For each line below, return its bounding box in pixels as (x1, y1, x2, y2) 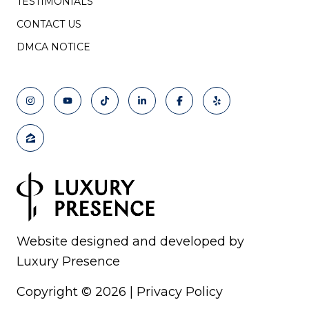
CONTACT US (17, 18, 81, 31)
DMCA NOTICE (17, 41, 90, 54)
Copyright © (17, 284, 95, 300)
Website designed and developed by (17, 234, 244, 250)
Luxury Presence (17, 254, 120, 270)
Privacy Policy (137, 284, 223, 300)
